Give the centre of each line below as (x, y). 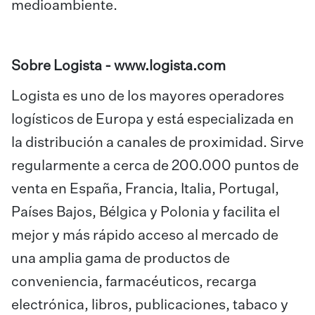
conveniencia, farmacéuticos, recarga (134, 282)
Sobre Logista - (63, 66)
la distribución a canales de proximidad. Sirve (157, 143)
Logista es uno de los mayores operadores (148, 96)
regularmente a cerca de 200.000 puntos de (155, 166)
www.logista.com (170, 66)
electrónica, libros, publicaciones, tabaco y (150, 305)
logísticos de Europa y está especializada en (153, 120)
